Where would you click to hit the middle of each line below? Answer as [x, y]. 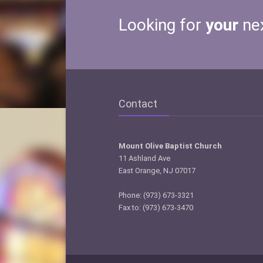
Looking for [162, 25]
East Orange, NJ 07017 [157, 171]
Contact [138, 104]
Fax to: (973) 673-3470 [156, 208]
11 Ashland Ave [144, 158]
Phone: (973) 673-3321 [156, 195]
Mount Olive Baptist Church [170, 146]
